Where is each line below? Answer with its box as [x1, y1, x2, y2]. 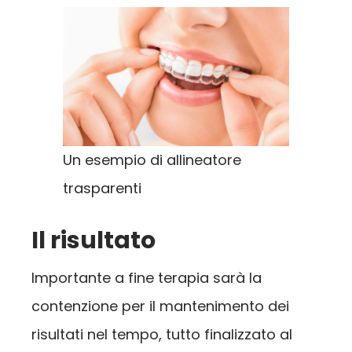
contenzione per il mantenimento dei [31, 295, 289, 316]
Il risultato [31, 223, 156, 257]
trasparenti [63, 178, 141, 198]
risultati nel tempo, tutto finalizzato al [31, 324, 292, 344]
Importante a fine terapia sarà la [31, 267, 262, 288]
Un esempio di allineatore [63, 149, 241, 170]
